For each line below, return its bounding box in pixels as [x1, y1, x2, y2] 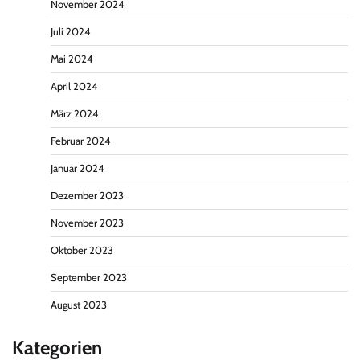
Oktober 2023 [51, 243, 113, 256]
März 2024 [51, 107, 98, 120]
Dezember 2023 [51, 189, 124, 202]
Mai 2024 [51, 52, 92, 65]
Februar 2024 [51, 134, 110, 147]
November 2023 [51, 216, 124, 229]
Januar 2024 [51, 162, 104, 174]
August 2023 [51, 298, 107, 311]
